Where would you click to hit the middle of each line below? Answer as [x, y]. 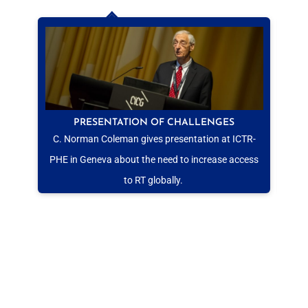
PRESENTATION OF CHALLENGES [154, 122]
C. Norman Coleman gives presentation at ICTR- [154, 139]
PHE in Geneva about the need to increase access [154, 159]
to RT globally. [154, 180]
